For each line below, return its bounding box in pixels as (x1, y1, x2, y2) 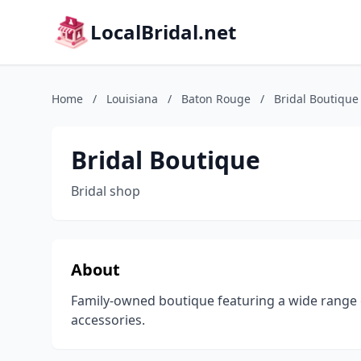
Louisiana (106, 91, 158, 106)
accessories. (71, 311, 145, 329)
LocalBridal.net (90, 19, 236, 45)
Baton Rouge (181, 91, 251, 106)
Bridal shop (71, 182, 140, 200)
